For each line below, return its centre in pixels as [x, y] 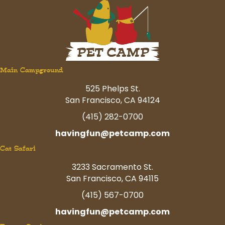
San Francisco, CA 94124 [113, 100]
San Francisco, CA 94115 [113, 178]
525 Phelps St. [113, 88]
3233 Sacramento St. [113, 167]
